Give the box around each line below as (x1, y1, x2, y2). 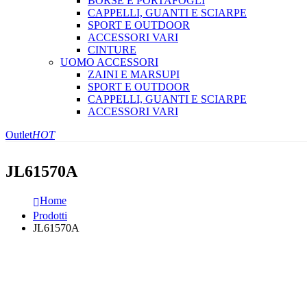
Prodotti (33, 210, 67, 222)
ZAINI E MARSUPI (88, 69, 180, 81)
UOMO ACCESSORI (60, 56, 158, 69)
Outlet (5, 129, 32, 141)
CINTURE (88, 44, 136, 56)
